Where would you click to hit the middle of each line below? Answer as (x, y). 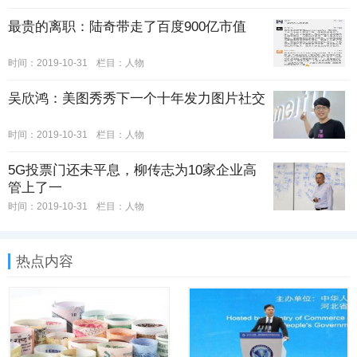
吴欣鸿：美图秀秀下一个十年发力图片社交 (137, 99)
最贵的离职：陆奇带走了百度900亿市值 (127, 27)
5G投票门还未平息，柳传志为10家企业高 (132, 171)
